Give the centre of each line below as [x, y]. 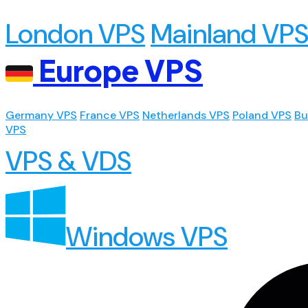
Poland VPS [262, 115]
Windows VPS [147, 237]
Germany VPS [41, 115]
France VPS [110, 115]
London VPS [75, 34]
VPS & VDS [68, 161]
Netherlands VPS [186, 115]
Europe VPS [118, 69]
